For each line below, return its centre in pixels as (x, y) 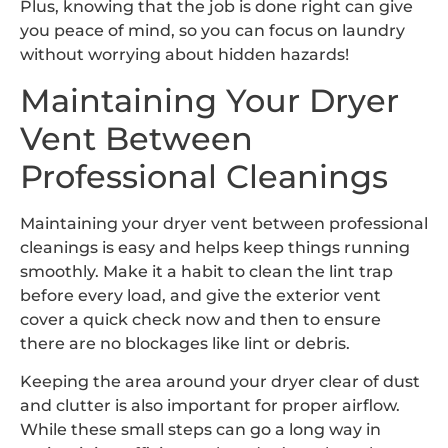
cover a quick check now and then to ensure (200, 319)
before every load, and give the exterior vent (200, 295)
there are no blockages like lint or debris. (185, 343)
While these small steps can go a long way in (200, 429)
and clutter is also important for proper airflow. (210, 405)
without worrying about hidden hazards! (184, 55)
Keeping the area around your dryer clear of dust (220, 381)
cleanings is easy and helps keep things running (215, 247)
